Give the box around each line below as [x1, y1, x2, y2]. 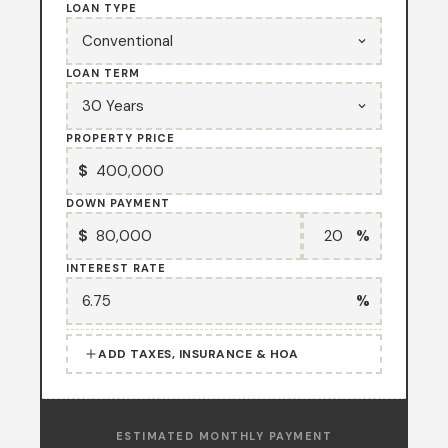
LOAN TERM [66, 66, 140, 80]
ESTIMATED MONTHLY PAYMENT [115, 429, 333, 443]
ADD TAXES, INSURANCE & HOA [98, 346, 298, 362]
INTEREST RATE [66, 261, 166, 275]
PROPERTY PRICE [66, 131, 175, 145]
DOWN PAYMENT [66, 196, 170, 210]
